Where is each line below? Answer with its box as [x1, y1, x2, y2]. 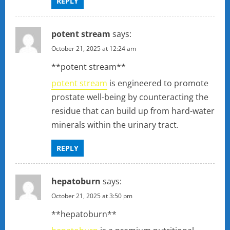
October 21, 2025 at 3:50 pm [51, 191, 132, 201]
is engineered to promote [107, 78, 208, 89]
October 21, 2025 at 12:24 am [51, 44, 136, 53]
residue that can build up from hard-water [51, 105, 215, 117]
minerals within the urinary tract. [51, 119, 179, 131]
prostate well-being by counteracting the [51, 91, 208, 103]
